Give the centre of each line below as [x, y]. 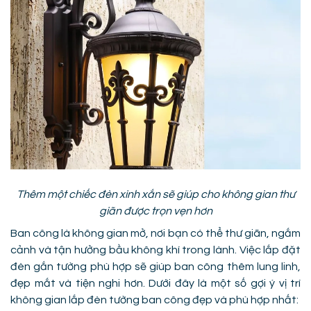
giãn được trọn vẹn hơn [155, 211]
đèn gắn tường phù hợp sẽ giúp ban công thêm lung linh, [155, 267]
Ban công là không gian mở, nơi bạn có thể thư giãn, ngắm [155, 233]
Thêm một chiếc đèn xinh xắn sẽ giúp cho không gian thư [155, 194]
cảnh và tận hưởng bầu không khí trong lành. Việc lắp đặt [155, 250]
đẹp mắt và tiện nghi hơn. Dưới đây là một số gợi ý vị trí [155, 283]
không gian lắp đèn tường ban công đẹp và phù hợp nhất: [154, 300]
